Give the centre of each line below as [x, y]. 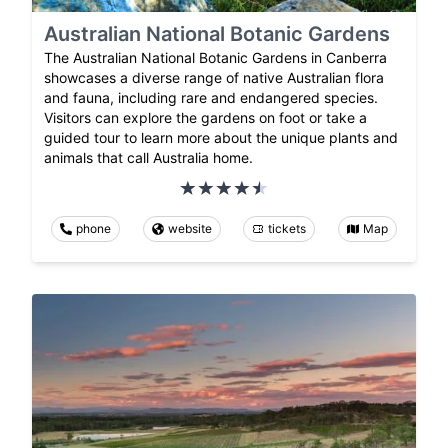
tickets [287, 229]
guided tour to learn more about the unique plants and [221, 138]
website [189, 229]
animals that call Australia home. [148, 158]
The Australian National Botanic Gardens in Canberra [215, 58]
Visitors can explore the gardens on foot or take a [205, 118]
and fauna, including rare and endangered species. [211, 98]
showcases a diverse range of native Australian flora [214, 78]
